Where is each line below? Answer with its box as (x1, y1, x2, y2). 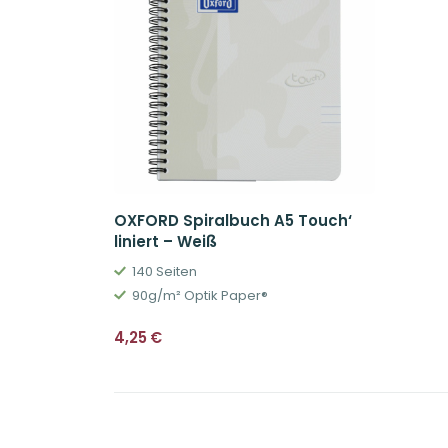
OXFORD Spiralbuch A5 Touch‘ (114, 209, 352, 231)
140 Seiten (131, 261, 197, 281)
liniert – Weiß (114, 230, 217, 252)
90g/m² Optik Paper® (131, 285, 268, 305)
